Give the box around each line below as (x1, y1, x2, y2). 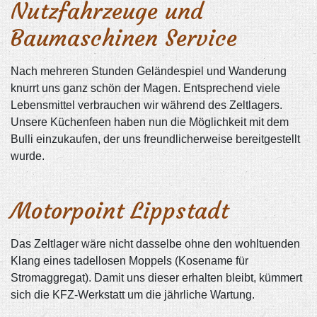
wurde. (11, 150, 45, 163)
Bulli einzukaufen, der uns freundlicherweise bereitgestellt (11, 133, 300, 146)
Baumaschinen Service (11, 24, 237, 53)
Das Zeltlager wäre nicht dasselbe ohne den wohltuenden (11, 238, 300, 250)
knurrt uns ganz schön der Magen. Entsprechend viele (11, 82, 280, 95)
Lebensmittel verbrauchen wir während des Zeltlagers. (11, 99, 282, 112)
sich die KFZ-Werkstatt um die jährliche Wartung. (11, 289, 255, 301)
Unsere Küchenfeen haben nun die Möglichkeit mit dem (11, 116, 289, 129)
